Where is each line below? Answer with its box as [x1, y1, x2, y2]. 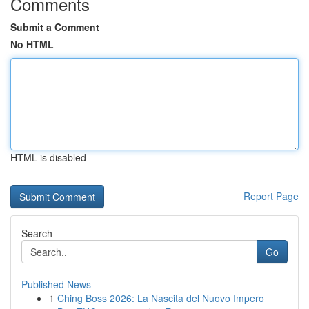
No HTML [10, 37, 54, 51]
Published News [21, 277, 91, 291]
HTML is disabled [10, 150, 86, 164]
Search [21, 226, 52, 240]
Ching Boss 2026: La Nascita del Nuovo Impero [57, 291, 264, 305]
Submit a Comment [10, 20, 99, 34]
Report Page [243, 189, 299, 203]
